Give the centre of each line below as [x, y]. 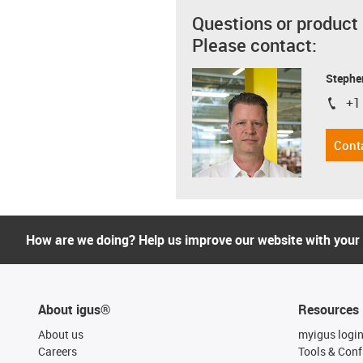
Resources [328, 310]
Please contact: [254, 45]
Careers [58, 351]
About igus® [75, 310]
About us [61, 334]
